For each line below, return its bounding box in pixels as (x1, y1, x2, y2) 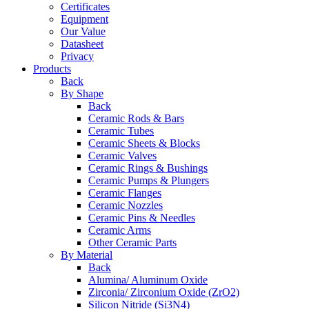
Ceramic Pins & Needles (88, 212, 195, 223)
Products (33, 63, 71, 74)
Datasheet (61, 38, 103, 50)
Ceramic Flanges (88, 187, 161, 199)
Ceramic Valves (88, 150, 157, 161)
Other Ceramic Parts (88, 237, 177, 248)
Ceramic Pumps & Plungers (88, 175, 209, 186)
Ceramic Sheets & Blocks (88, 137, 200, 149)
